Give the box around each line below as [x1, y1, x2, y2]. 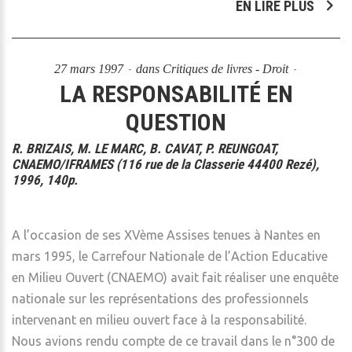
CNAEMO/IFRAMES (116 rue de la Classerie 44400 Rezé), [12, 156, 319, 172]
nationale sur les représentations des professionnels [12, 291, 309, 306]
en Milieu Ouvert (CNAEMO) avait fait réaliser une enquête [12, 270, 339, 284]
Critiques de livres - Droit [162, 62, 288, 75]
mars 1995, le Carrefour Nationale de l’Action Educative [12, 249, 328, 263]
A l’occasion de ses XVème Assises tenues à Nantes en [12, 228, 321, 242]
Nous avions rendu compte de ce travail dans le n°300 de [12, 334, 335, 348]
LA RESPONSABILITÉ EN [59, 80, 293, 108]
